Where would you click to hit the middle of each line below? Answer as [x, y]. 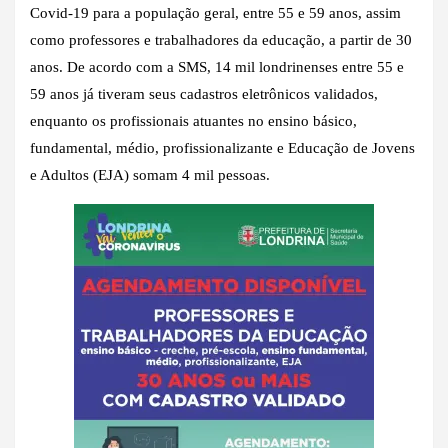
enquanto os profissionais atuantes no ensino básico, [193, 120]
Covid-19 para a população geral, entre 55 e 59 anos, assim [215, 12]
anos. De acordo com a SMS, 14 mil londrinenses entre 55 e [217, 66]
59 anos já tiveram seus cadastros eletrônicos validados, [204, 93]
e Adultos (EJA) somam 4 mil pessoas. [150, 174]
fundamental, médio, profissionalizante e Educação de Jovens [222, 147]
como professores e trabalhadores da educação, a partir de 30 [221, 39]
